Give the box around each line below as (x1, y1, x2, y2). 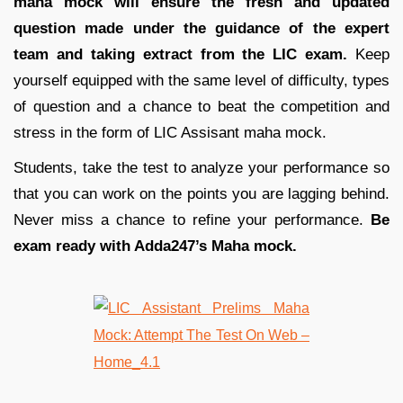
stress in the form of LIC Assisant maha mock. (13, 123, 327, 141)
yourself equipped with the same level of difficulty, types (13, 71, 390, 89)
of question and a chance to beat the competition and (13, 97, 390, 115)
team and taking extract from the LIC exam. (13, 45, 348, 63)
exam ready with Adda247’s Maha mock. (13, 237, 297, 255)
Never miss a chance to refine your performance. (13, 210, 371, 228)
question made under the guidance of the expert (13, 19, 390, 37)
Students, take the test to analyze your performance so (13, 158, 390, 176)
